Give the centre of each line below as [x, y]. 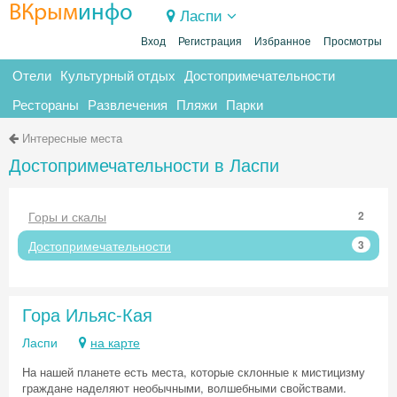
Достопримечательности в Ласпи [144, 164]
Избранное [283, 42]
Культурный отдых [118, 75]
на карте [115, 342]
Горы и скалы [67, 216]
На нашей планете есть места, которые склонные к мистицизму [194, 372]
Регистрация [210, 42]
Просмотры [353, 42]
